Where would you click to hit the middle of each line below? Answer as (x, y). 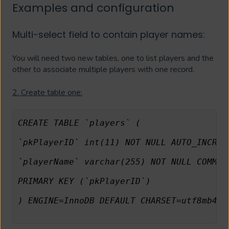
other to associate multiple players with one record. (103, 70)
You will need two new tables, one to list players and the (113, 59)
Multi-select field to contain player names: (109, 34)
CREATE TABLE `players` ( (79, 123)
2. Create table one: (47, 92)
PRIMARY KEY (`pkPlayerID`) (84, 181)
